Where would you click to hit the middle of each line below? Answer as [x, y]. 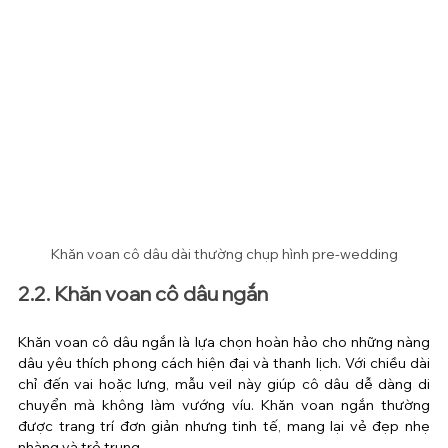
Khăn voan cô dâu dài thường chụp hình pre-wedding [224, 253]
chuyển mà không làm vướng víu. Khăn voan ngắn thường [224, 404]
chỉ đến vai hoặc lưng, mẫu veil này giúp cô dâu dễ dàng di [224, 383]
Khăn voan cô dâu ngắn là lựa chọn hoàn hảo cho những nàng [224, 341]
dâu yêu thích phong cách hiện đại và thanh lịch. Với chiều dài [224, 362]
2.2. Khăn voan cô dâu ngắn [143, 293]
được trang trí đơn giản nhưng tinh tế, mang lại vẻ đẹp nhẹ [224, 425]
